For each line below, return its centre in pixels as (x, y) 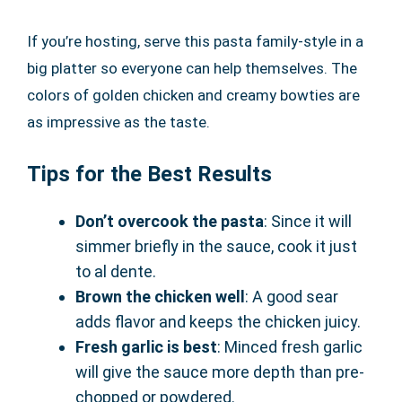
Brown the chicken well (160, 297)
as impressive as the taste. (118, 122)
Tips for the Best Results (149, 175)
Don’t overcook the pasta (170, 222)
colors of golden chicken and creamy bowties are (193, 96)
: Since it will (308, 222)
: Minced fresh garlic (290, 347)
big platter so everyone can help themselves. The (192, 69)
